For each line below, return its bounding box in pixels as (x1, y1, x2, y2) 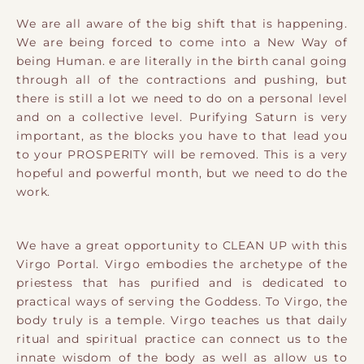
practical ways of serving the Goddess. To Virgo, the (16, 294, 348, 308)
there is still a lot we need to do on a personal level (16, 91, 348, 105)
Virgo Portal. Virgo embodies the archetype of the (16, 257, 348, 271)
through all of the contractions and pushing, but (16, 72, 348, 86)
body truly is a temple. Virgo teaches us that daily (16, 313, 348, 327)
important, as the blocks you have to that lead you (16, 128, 348, 142)
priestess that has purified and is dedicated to (16, 275, 348, 289)
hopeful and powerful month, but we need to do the (16, 166, 348, 180)
